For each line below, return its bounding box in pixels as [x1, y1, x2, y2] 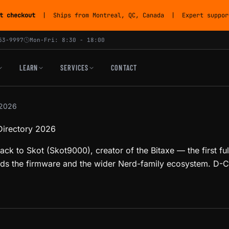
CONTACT [111, 63, 137, 72]
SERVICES [60, 63, 89, 72]
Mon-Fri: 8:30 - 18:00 [30, 36, 105, 43]
